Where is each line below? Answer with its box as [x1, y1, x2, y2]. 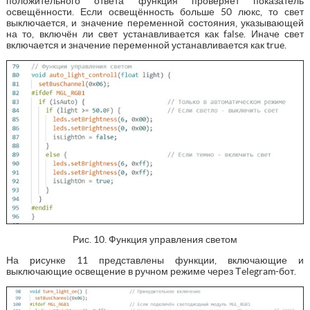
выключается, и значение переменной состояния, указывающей [6, 17, 304, 28]
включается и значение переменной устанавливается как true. [6, 39, 286, 51]
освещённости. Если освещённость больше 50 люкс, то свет [6, 6, 304, 17]
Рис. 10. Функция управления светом [73, 233, 237, 245]
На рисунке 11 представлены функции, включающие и [6, 254, 304, 266]
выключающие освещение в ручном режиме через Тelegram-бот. [6, 265, 296, 277]
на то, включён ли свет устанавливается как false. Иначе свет [6, 28, 304, 39]
